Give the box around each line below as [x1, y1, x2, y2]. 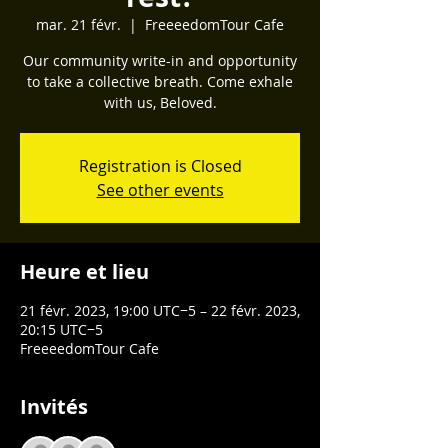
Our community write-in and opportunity [23, 51, 297, 70]
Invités [20, 393, 88, 420]
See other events [96, 179, 224, 201]
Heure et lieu [20, 258, 149, 285]
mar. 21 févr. [36, 15, 121, 34]
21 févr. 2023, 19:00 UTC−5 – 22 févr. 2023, [20, 301, 300, 320]
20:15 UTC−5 [20, 320, 103, 339]
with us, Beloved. [103, 93, 217, 112]
